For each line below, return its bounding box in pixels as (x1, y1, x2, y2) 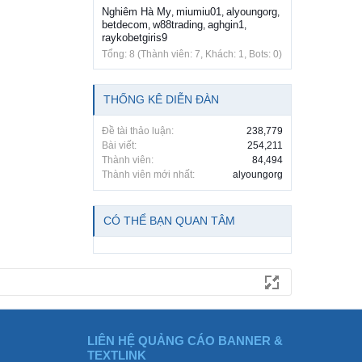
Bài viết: (102, 140, 137, 152)
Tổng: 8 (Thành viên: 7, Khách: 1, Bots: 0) (102, 48, 282, 61)
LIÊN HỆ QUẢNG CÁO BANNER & (87, 334, 283, 348)
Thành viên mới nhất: (102, 169, 195, 181)
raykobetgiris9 (102, 32, 167, 44)
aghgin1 (208, 19, 244, 32)
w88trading (153, 19, 203, 32)
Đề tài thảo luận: (102, 125, 174, 137)
